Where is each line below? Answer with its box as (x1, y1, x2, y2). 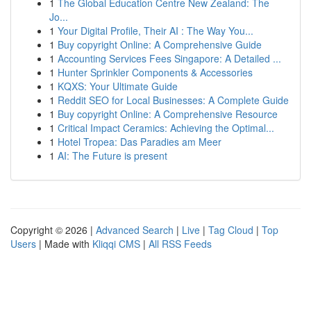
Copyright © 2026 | (10, 223, 96, 237)
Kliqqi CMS (92, 237, 140, 251)
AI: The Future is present (58, 149, 167, 162)
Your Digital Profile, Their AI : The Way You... (58, 24, 253, 37)
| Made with (36, 237, 92, 251)
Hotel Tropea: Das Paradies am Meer (58, 135, 221, 149)
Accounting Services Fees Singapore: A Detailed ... (58, 51, 281, 65)
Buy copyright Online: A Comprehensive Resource (58, 107, 278, 121)
